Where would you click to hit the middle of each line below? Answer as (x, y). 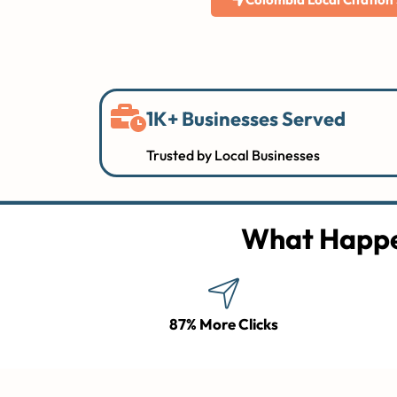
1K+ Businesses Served (246, 119)
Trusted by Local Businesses (233, 155)
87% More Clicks (223, 324)
